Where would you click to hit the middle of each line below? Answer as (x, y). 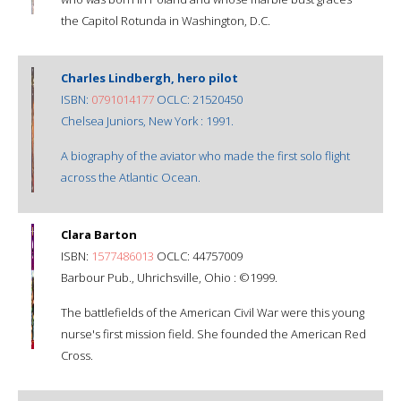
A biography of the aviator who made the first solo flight (205, 155)
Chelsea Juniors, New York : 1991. (147, 120)
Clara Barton (99, 234)
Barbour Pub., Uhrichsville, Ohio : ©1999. (169, 277)
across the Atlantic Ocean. (131, 177)
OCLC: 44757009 (198, 256)
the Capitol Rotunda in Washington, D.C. (166, 20)
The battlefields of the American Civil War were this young (213, 312)
